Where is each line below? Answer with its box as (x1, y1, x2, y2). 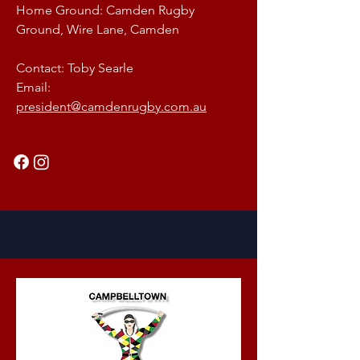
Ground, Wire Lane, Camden (16, 22, 179, 37)
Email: (16, 80, 51, 95)
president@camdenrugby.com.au (16, 99, 207, 114)
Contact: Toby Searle (16, 60, 133, 76)
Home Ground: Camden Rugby (16, 2, 194, 18)
